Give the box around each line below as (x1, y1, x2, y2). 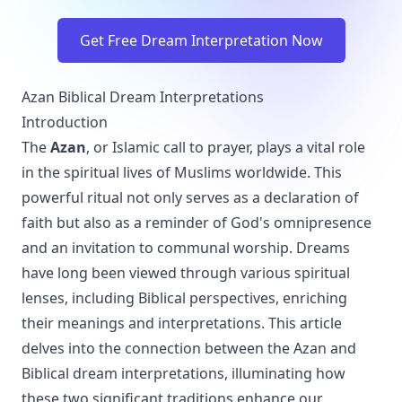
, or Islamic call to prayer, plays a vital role (86, 137, 365, 157)
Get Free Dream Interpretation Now (79, 31, 323, 50)
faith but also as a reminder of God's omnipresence (22, 213, 371, 232)
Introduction (22, 112, 108, 132)
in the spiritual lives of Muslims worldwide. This (22, 162, 342, 182)
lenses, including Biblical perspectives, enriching (22, 288, 347, 308)
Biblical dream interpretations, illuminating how (22, 363, 345, 383)
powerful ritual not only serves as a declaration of (22, 188, 359, 207)
